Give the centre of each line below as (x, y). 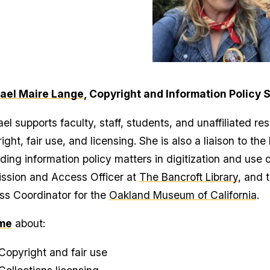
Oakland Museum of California (183, 195)
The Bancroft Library (188, 177)
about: (28, 224)
